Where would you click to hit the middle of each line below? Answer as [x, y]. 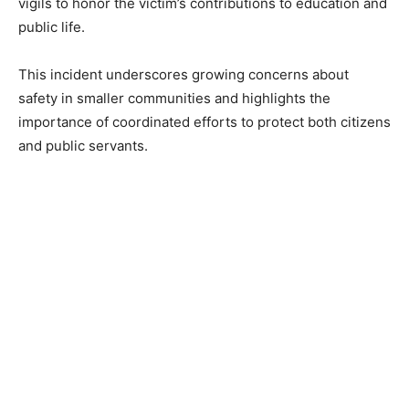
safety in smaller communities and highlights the [174, 99]
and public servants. [83, 146]
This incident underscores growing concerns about [184, 75]
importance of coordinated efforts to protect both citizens [204, 122]
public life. [52, 27]
